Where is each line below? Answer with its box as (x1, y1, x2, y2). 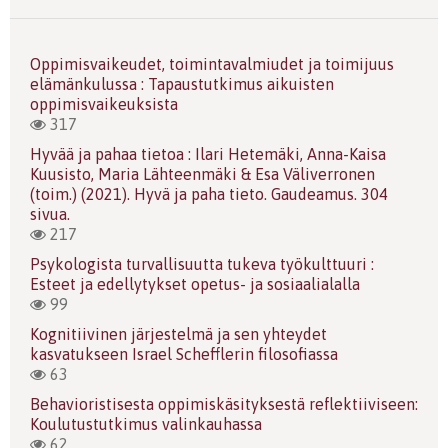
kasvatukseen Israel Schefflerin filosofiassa (30, 345, 338, 363)
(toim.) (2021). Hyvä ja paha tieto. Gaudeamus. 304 (30, 185, 388, 203)
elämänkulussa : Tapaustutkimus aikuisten (30, 75, 334, 93)
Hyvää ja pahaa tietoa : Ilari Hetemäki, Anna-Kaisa (30, 145, 386, 163)
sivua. (30, 205, 70, 223)
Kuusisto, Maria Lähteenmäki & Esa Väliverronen (30, 165, 375, 183)
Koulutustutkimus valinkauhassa (30, 415, 262, 433)
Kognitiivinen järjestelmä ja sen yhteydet (30, 325, 327, 343)
